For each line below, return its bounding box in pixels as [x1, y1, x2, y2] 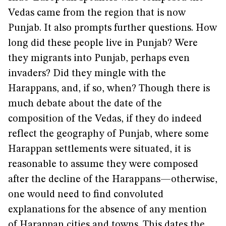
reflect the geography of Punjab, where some [8, 129, 209, 139]
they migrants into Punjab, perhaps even [8, 53, 190, 64]
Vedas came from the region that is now [8, 8, 186, 18]
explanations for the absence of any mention [8, 205, 207, 215]
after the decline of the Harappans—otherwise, [8, 175, 217, 185]
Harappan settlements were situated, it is [8, 144, 191, 154]
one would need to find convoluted [8, 190, 163, 200]
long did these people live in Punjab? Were [8, 38, 198, 48]
